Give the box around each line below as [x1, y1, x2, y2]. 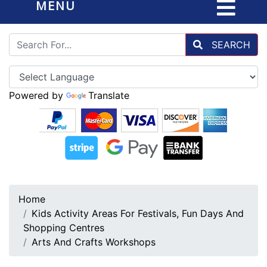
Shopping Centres [23, 222, 104, 234]
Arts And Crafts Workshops [32, 236, 156, 248]
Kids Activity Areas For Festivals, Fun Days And [32, 207, 244, 219]
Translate [88, 89, 129, 101]
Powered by [9, 89, 66, 101]
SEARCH [209, 39, 250, 51]
